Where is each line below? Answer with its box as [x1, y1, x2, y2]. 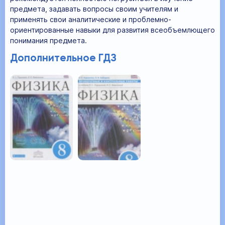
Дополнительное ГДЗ [10, 53, 117, 64]
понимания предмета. [10, 36, 87, 45]
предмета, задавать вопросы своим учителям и [10, 4, 178, 13]
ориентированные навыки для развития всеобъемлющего [10, 25, 215, 34]
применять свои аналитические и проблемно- [10, 15, 171, 24]
